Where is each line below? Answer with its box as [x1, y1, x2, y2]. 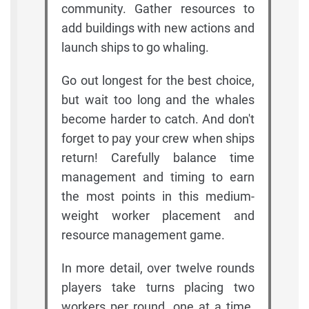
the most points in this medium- [61, 189, 255, 204]
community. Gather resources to [61, 1, 255, 17]
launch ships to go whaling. [61, 40, 209, 55]
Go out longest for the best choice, [61, 73, 255, 88]
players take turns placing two [61, 280, 255, 295]
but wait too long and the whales [61, 92, 255, 108]
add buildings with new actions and [61, 21, 255, 36]
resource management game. [61, 228, 225, 243]
